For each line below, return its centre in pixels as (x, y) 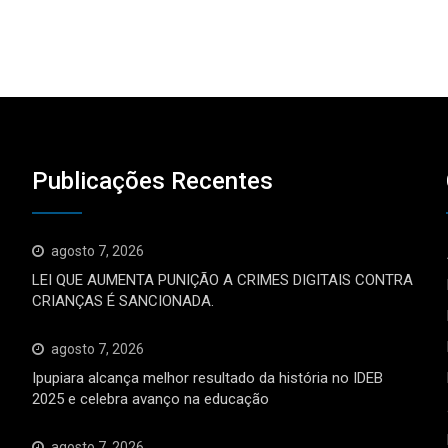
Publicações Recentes (153, 181)
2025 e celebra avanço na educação (151, 399)
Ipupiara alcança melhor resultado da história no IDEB (208, 378)
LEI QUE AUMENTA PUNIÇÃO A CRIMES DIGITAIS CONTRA (223, 280)
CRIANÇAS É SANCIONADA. (123, 301)
